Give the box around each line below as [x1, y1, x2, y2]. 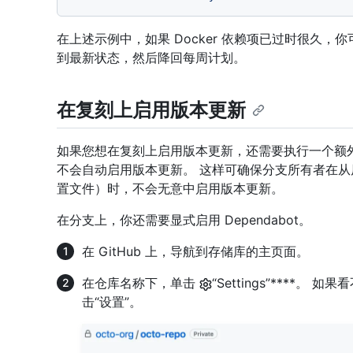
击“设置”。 [82, 294, 142, 310]
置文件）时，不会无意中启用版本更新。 [57, 180, 284, 197]
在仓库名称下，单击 [82, 275, 199, 292]
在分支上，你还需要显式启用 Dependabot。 [57, 212, 311, 229]
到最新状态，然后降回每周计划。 [57, 50, 246, 66]
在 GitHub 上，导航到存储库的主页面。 [82, 243, 309, 260]
